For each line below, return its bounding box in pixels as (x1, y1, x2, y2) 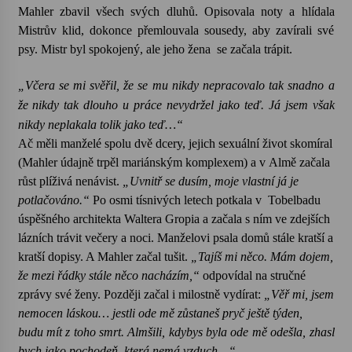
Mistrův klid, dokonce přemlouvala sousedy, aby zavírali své (17, 24, 335, 37)
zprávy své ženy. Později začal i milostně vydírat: (17, 288, 264, 301)
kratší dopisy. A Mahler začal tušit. (17, 250, 191, 263)
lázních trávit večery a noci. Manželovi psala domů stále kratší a (17, 231, 333, 244)
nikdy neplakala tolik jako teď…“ (17, 118, 183, 131)
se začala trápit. (216, 42, 292, 56)
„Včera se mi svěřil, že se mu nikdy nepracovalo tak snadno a (17, 79, 335, 92)
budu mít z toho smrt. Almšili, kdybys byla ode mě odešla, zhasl (17, 325, 335, 339)
